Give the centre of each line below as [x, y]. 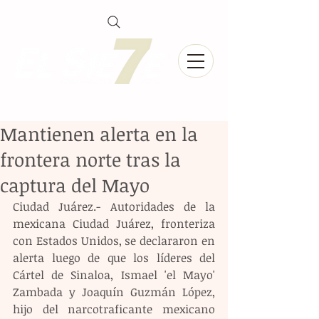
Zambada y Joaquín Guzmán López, [114, 292]
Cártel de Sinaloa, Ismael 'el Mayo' [114, 275]
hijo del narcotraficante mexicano [114, 309]
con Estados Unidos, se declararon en [114, 241]
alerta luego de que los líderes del [114, 258]
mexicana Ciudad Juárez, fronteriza [114, 224]
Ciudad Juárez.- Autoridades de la [114, 206]
